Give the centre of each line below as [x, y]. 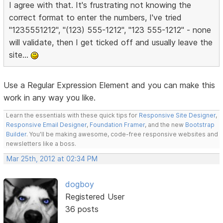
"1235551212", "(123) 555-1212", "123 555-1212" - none [110, 30]
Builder [16, 134]
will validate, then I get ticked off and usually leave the [111, 43]
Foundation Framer [117, 125]
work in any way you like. [50, 98]
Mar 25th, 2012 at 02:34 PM [52, 159]
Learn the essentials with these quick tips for [73, 115]
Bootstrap [200, 125]
